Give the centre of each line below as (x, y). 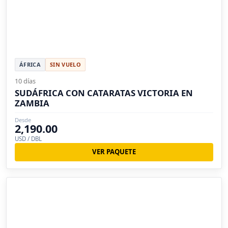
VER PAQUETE (114, 152)
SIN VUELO (65, 64)
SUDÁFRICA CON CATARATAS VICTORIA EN (104, 93)
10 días (25, 81)
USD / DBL (28, 138)
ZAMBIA (32, 103)
